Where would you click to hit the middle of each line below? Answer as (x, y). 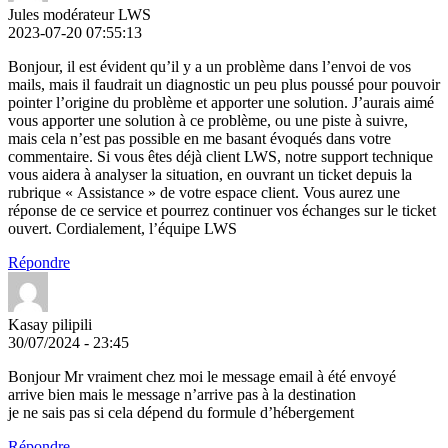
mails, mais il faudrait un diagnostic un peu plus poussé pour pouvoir (224, 85)
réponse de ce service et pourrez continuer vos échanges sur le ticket (222, 211)
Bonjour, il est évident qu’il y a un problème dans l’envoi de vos (209, 67)
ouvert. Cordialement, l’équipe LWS (122, 229)
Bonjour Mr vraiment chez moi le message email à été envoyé (202, 377)
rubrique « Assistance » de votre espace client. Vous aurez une (204, 193)
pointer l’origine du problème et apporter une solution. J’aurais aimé (221, 103)
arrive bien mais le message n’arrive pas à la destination (182, 395)
